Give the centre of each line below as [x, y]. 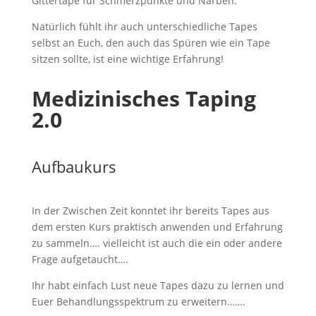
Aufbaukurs [74, 166]
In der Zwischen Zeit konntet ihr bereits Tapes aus [150, 211]
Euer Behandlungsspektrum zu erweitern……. [138, 302]
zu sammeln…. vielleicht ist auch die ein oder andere [157, 243]
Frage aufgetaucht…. [80, 259]
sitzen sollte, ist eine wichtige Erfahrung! [127, 59]
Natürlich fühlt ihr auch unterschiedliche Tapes [144, 26]
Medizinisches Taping [144, 98]
